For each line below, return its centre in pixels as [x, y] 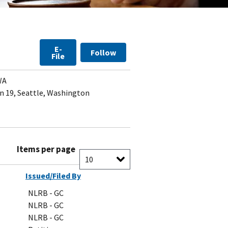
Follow [103, 53]
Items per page [46, 149]
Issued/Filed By [53, 176]
